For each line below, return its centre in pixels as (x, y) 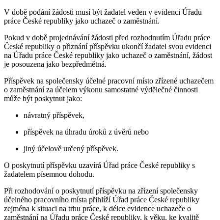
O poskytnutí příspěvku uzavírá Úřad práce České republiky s (99, 165)
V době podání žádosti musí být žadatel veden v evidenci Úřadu (103, 12)
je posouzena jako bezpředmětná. (55, 64)
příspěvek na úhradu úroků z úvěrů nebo (86, 132)
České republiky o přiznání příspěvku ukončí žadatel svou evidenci (108, 47)
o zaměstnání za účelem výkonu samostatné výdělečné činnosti (101, 90)
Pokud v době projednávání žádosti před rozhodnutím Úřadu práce (107, 38)
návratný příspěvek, (54, 115)
